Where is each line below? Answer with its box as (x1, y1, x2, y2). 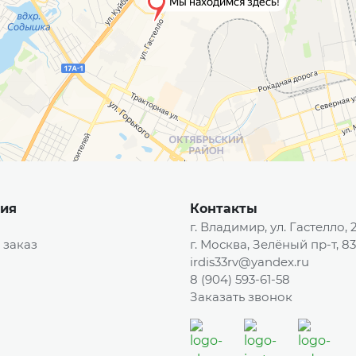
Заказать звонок (190, 289, 292, 305)
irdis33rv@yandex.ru (190, 254, 309, 270)
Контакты (190, 201, 257, 217)
